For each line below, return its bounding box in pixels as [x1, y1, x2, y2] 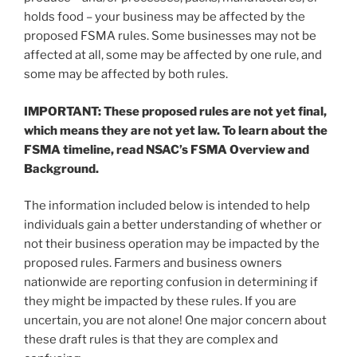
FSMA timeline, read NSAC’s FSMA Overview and [24, 142, 309, 157]
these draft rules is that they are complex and [24, 332, 278, 347]
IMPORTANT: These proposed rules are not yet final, [24, 104, 327, 119]
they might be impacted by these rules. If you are [24, 294, 296, 309]
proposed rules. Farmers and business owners [24, 256, 282, 271]
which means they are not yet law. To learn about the [24, 123, 328, 138]
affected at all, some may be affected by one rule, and [24, 48, 322, 63]
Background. [24, 161, 99, 176]
